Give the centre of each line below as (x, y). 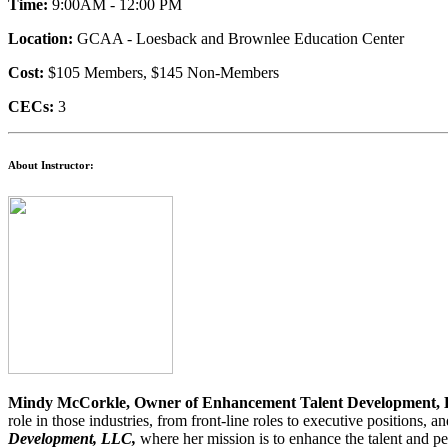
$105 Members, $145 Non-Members (161, 73)
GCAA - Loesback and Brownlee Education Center (238, 39)
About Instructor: (51, 165)
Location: (40, 39)
